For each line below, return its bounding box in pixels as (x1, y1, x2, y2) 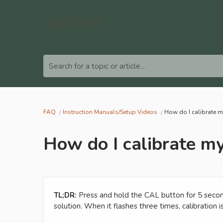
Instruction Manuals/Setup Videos (63, 108, 157, 116)
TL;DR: (54, 190, 77, 200)
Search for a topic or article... (49, 60, 145, 72)
